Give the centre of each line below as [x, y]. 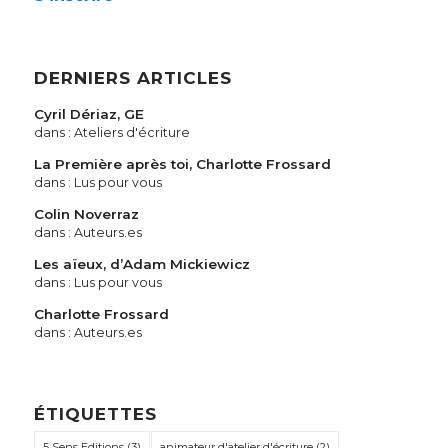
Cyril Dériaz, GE [88, 114]
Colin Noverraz [86, 214]
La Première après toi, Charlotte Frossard [182, 164]
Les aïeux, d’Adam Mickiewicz [141, 264]
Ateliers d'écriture [131, 133]
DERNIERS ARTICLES [132, 78]
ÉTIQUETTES [95, 414]
